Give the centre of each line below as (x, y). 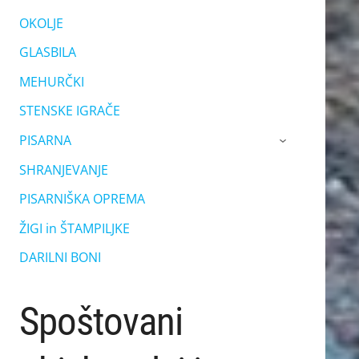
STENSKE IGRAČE (69, 111)
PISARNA (45, 141)
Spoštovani (101, 322)
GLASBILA (47, 52)
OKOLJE (41, 23)
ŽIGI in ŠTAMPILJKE (74, 228)
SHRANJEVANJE (63, 169)
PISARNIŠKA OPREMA (82, 199)
